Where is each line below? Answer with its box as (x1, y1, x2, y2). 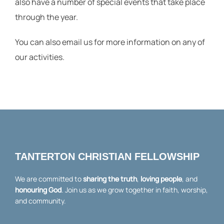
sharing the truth (83, 174, 137, 183)
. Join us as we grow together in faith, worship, (61, 185, 208, 194)
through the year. (15, 11, 78, 22)
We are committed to (15, 174, 83, 183)
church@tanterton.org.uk (15, 76, 109, 87)
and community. (15, 196, 66, 205)
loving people (140, 174, 182, 183)
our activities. (15, 51, 64, 62)
